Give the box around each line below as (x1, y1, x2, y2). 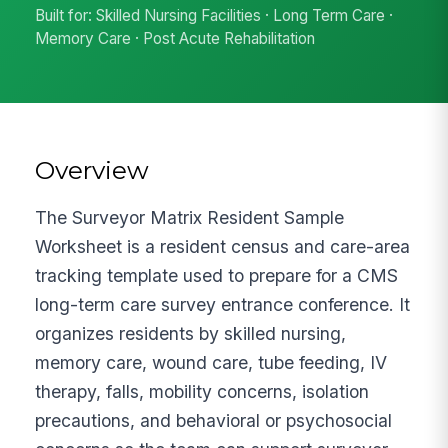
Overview (35, 154, 150, 185)
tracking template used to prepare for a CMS (35, 264, 399, 286)
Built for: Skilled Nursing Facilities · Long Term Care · (35, 6, 394, 26)
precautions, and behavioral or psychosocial (35, 409, 393, 431)
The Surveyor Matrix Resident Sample (35, 206, 345, 228)
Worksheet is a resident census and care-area (35, 235, 411, 257)
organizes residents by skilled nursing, (35, 322, 347, 344)
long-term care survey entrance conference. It (35, 293, 411, 315)
